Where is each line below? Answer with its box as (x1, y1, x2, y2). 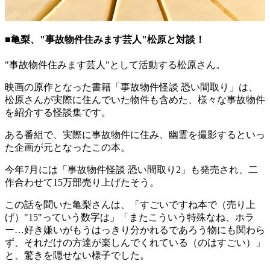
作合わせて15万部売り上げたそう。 (5, 177, 159, 188)
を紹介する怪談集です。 (5, 107, 111, 118)
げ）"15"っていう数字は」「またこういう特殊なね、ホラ (5, 212, 254, 223)
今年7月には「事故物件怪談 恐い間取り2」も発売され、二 (5, 165, 258, 175)
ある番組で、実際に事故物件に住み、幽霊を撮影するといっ (5, 130, 265, 140)
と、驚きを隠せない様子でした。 (5, 250, 149, 261)
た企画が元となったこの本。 (5, 142, 130, 153)
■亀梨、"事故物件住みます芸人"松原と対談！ (5, 34, 205, 45)
